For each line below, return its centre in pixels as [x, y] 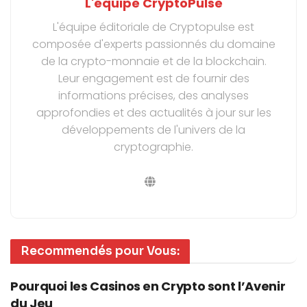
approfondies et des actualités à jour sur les [153, 112]
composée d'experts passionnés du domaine [153, 44]
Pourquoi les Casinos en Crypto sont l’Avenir [148, 286]
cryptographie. [153, 147]
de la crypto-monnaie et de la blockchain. [153, 61]
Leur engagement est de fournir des [153, 78]
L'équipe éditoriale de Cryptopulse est [153, 27]
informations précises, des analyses [153, 95]
